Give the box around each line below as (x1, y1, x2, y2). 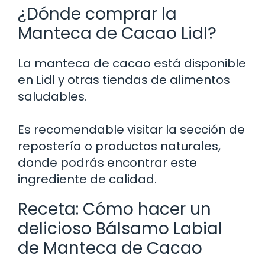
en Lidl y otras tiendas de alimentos (18, 71, 230, 88)
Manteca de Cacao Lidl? (18, 21, 216, 45)
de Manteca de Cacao (18, 236, 202, 260)
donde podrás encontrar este (18, 154, 197, 171)
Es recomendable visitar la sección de (18, 121, 245, 138)
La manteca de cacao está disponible (18, 54, 246, 72)
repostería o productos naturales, (18, 137, 221, 154)
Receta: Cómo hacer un (18, 197, 211, 221)
